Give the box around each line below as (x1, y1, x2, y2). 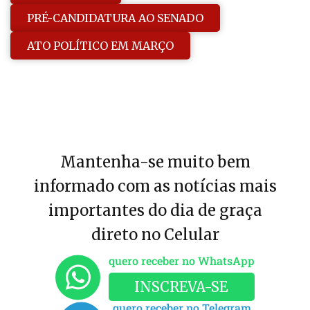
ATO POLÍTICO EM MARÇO (27, 38, 174, 53)
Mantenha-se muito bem (60, 152, 250, 172)
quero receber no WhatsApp (109, 253, 255, 268)
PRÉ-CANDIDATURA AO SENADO (27, 10, 203, 25)
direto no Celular (91, 225, 219, 245)
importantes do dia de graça (48, 201, 262, 221)
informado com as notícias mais (33, 176, 277, 197)
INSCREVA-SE (134, 278, 229, 296)
